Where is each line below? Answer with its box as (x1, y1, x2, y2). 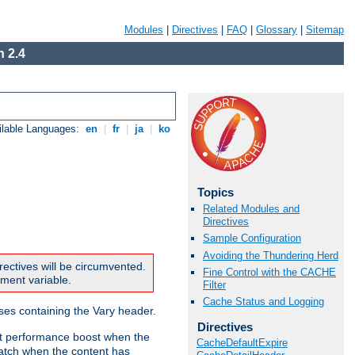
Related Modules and (203, 203, 300, 216)
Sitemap (306, 24, 344, 36)
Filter (203, 278, 226, 291)
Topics (197, 185, 234, 199)
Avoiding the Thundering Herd (203, 249, 338, 261)
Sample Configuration (203, 232, 301, 245)
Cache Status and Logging (203, 295, 324, 307)
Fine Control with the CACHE (203, 265, 336, 278)
